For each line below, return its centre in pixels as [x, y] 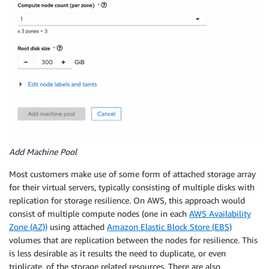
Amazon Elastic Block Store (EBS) [169, 226]
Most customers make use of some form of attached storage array [132, 174]
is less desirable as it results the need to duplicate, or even [117, 253]
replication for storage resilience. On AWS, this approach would [127, 200]
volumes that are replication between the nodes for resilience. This [133, 240]
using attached [77, 226]
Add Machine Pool [43, 151]
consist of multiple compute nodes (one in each [99, 213]
